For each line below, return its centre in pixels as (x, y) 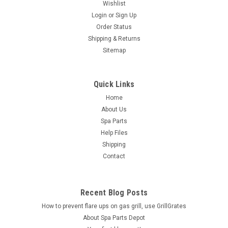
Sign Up (126, 15)
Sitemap (114, 50)
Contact (114, 156)
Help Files (114, 133)
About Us (114, 109)
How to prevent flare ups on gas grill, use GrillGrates (114, 206)
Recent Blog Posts (114, 193)
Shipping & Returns (114, 39)
